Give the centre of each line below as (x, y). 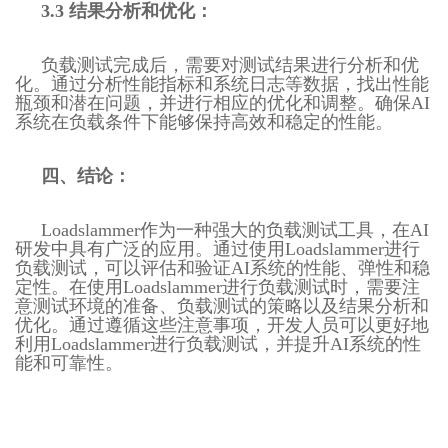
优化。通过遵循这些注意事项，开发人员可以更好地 (222, 324)
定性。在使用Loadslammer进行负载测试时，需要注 (217, 286)
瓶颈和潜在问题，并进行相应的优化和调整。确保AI (222, 102)
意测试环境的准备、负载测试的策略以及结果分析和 (222, 305)
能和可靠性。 (69, 362)
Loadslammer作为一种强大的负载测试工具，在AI (235, 229)
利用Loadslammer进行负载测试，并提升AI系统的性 (218, 343)
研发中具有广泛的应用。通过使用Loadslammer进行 (217, 248)
